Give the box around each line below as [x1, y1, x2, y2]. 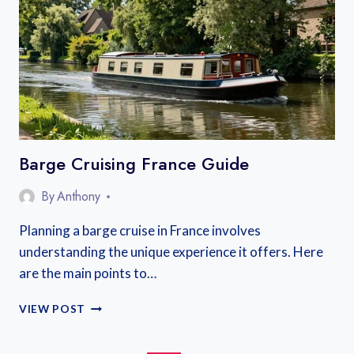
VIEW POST [19, 303, 86, 315]
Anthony [57, 187, 101, 205]
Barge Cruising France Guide [19, 151, 249, 176]
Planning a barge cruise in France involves [19, 222, 261, 239]
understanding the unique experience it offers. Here [19, 243, 323, 260]
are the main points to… [19, 265, 156, 281]
